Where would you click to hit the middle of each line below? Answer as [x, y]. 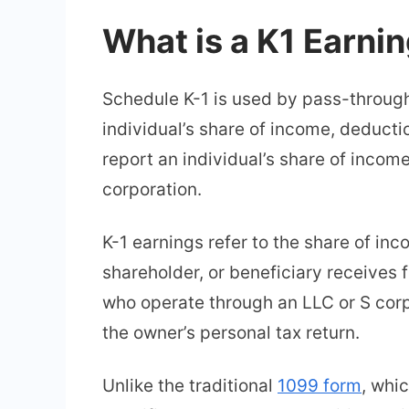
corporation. [152, 189]
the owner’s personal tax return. [231, 332]
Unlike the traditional [190, 386]
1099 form [320, 386]
